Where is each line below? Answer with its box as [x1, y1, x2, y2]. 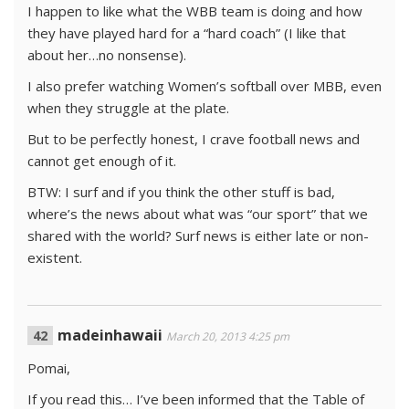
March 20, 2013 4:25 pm [166, 329, 289, 344]
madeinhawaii [58, 325, 163, 345]
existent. [27, 248, 82, 267]
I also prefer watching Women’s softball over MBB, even [27, 77, 382, 95]
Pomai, [27, 359, 70, 377]
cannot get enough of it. [27, 152, 176, 170]
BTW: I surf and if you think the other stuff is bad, [27, 183, 335, 201]
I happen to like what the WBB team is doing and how [27, 2, 362, 20]
